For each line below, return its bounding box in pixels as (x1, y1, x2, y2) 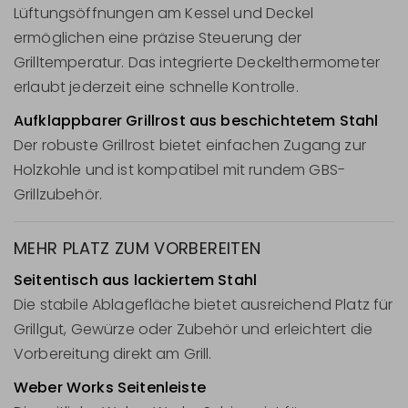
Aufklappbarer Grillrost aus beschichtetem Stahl (14, 110, 379, 132)
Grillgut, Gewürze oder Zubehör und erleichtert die (14, 319, 373, 341)
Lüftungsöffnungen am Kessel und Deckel (14, 3, 314, 25)
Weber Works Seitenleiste (14, 376, 206, 398)
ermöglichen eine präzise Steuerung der (14, 27, 302, 49)
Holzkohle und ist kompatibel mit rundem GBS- (14, 159, 346, 181)
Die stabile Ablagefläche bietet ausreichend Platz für (14, 294, 393, 316)
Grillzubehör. (14, 184, 103, 206)
